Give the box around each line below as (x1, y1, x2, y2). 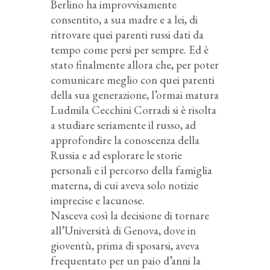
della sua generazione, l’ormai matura (51, 87, 219, 102)
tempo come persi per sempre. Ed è (51, 42, 209, 57)
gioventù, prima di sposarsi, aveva (51, 237, 199, 253)
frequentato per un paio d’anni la (51, 253, 201, 268)
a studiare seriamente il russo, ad (51, 117, 196, 133)
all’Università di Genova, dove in (51, 222, 196, 238)
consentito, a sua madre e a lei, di (51, 11, 198, 27)
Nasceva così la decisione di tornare (51, 207, 209, 223)
